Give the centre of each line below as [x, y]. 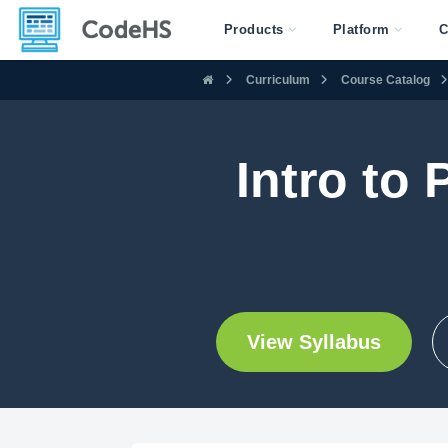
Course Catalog [385, 79]
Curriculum [278, 79]
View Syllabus [313, 342]
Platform [361, 29]
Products [253, 29]
